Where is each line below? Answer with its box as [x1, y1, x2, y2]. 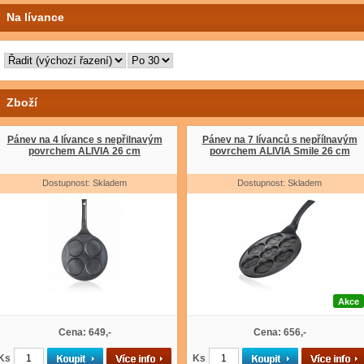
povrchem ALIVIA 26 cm [28, 145, 141, 157]
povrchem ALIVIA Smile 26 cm [209, 145, 350, 157]
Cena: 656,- [253, 327, 306, 338]
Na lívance [6, 11, 64, 24]
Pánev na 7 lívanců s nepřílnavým [201, 134, 357, 145]
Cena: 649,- [58, 327, 111, 338]
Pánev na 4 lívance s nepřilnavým [6, 134, 162, 145]
